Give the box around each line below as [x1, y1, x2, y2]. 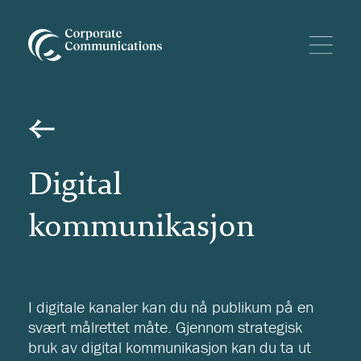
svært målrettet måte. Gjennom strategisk [28, 317, 302, 338]
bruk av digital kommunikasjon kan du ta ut [28, 337, 311, 358]
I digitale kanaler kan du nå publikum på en [28, 297, 313, 317]
